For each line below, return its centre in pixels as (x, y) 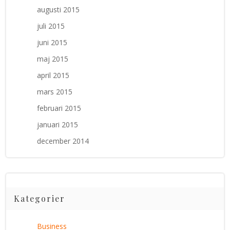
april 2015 (53, 75)
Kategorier (40, 198)
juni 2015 (52, 42)
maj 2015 (53, 59)
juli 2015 (51, 26)
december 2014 (63, 141)
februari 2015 (59, 108)
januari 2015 (57, 124)
